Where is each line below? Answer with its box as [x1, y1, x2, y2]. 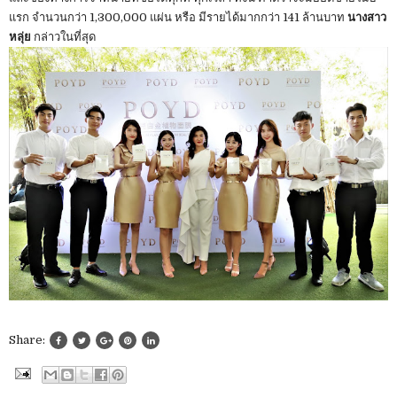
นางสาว [347, 11, 386, 25]
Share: [9, 333, 48, 347]
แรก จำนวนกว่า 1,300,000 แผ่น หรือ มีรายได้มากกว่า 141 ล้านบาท [9, 11, 347, 25]
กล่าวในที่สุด [31, 30, 96, 44]
